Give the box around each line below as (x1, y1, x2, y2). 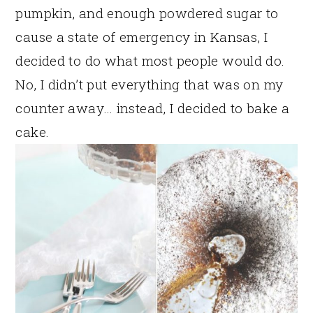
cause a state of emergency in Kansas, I (15, 27, 268, 45)
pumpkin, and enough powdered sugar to (15, 3, 279, 22)
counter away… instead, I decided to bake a (15, 99, 290, 117)
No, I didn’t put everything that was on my (15, 75, 284, 93)
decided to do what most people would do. (15, 51, 285, 69)
